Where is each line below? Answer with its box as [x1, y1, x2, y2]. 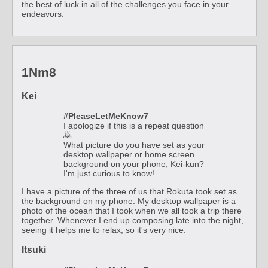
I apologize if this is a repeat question [63, 120, 204, 130]
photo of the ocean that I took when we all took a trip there [22, 205, 242, 215]
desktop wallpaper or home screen [63, 149, 194, 159]
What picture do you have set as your [63, 139, 205, 150]
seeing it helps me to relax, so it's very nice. [22, 224, 186, 234]
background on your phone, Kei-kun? [63, 159, 204, 169]
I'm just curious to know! [63, 168, 154, 178]
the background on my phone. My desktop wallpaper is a [22, 196, 236, 206]
